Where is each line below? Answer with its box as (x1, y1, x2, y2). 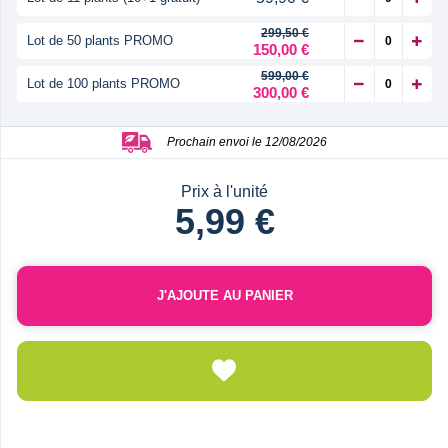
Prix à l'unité (181, 182, 268, 200)
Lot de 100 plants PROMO (27, 75, 180, 91)
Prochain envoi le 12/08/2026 (167, 134, 327, 149)
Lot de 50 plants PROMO (27, 32, 173, 48)
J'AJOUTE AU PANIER (156, 287, 293, 303)
